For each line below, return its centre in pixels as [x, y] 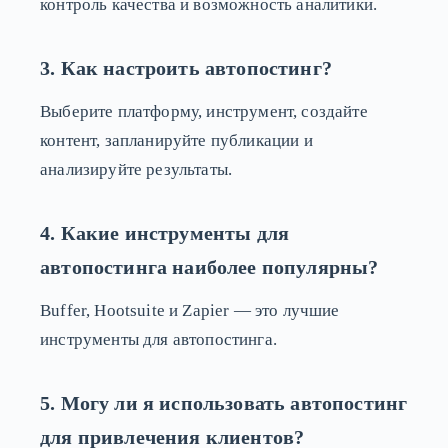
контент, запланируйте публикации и [176, 140]
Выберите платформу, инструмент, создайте [204, 111]
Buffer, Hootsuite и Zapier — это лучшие [190, 310]
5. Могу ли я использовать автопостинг [224, 402]
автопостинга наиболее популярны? [209, 266]
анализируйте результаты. [136, 169]
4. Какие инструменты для [165, 232]
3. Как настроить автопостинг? [186, 67]
